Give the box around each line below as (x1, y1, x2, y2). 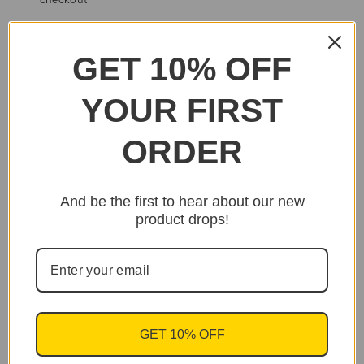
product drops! (135, 211, 229, 227)
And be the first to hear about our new (59, 193, 305, 210)
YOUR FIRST (81, 92, 283, 129)
